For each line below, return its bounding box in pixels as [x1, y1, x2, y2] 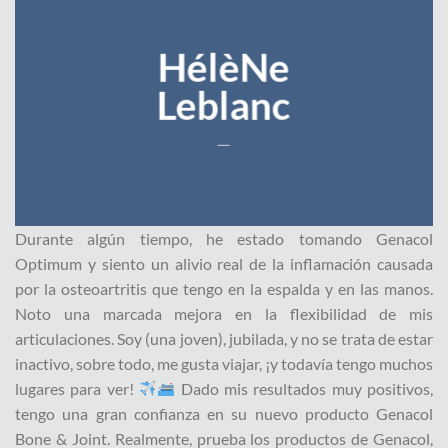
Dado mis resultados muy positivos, [175, 378, 434, 398]
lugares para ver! [15, 378, 139, 398]
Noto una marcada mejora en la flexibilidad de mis [15, 303, 433, 323]
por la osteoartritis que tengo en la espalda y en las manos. [15, 278, 433, 298]
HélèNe [157, 43, 290, 90]
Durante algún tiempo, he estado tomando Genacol [15, 228, 433, 248]
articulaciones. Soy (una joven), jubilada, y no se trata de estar [15, 328, 433, 348]
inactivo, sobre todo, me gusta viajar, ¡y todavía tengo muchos [15, 353, 433, 373]
